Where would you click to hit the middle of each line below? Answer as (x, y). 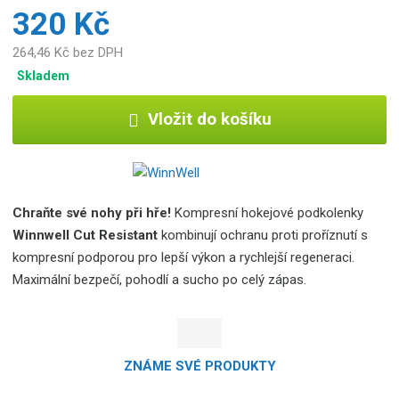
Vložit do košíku (209, 120)
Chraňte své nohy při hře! (92, 213)
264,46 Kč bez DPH (68, 53)
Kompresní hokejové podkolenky (268, 213)
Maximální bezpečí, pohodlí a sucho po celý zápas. (160, 280)
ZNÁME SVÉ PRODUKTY (199, 366)
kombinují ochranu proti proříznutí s (263, 236)
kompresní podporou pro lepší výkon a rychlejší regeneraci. (184, 258)
